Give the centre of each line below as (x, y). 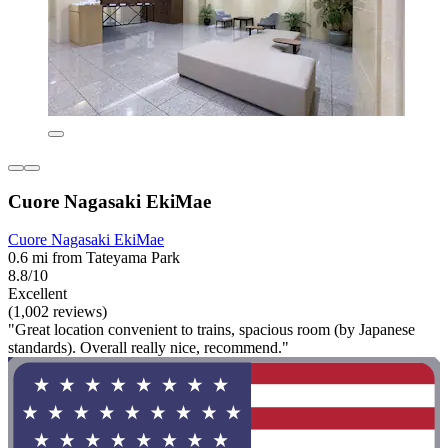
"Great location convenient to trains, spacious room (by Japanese (211, 330)
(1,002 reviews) (57, 312)
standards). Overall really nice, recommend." (148, 348)
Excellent (37, 294)
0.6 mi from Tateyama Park (94, 258)
